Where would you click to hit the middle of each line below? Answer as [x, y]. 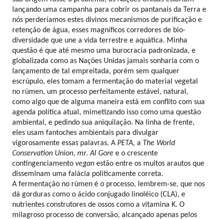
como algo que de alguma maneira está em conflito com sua [109, 102]
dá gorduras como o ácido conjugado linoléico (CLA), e [99, 194]
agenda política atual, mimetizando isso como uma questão [107, 112]
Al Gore [102, 153]
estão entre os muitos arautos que [149, 164]
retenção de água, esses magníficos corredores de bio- [99, 30]
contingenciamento [44, 164]
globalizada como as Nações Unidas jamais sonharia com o [106, 61]
